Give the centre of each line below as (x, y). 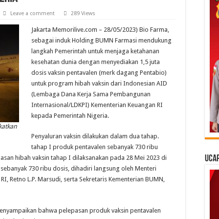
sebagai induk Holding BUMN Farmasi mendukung (101, 41)
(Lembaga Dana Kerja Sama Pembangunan (91, 94)
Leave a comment (33, 14)
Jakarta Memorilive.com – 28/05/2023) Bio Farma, (100, 30)
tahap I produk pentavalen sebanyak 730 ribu (95, 147)
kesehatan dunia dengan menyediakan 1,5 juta (96, 62)
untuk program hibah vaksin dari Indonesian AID (99, 84)
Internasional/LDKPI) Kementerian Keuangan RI (97, 105)
